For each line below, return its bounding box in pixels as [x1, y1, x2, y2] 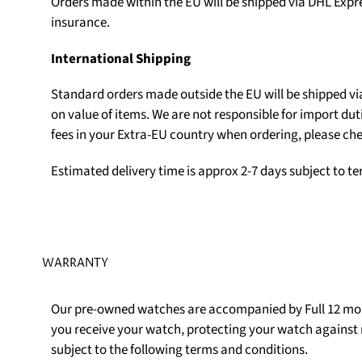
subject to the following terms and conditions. [50, 340, 308, 360]
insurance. [50, 13, 110, 33]
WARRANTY [42, 255, 109, 271]
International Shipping [50, 48, 191, 69]
